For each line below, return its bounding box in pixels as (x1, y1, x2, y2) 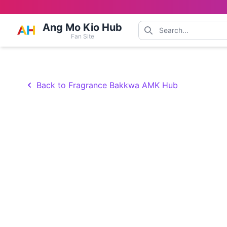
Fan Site (70, 32, 94, 40)
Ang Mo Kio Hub (43, 21, 122, 33)
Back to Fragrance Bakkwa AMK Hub (36, 80, 178, 90)
